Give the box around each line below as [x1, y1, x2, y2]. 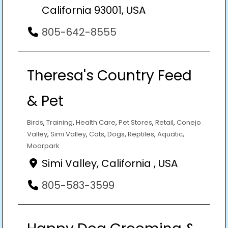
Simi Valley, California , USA [42, 156, 178, 170]
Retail [155, 117, 174, 127]
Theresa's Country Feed [27, 65, 192, 85]
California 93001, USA [42, 3, 146, 17]
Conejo [177, 117, 201, 127]
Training [46, 117, 73, 127]
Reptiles [128, 129, 154, 139]
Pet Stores [119, 117, 152, 127]
